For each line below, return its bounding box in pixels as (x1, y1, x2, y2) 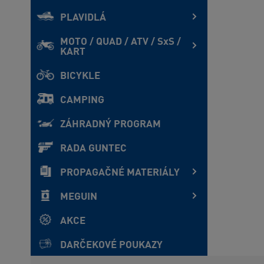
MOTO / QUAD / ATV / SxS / (60, 37, 181, 47)
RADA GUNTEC (60, 144, 127, 154)
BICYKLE (60, 71, 100, 81)
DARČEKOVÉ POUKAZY (60, 240, 163, 250)
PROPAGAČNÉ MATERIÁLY (60, 168, 180, 178)
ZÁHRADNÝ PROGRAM (60, 120, 161, 130)
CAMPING (60, 95, 104, 105)
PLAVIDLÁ (60, 13, 106, 23)
